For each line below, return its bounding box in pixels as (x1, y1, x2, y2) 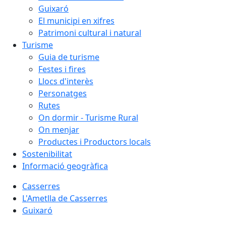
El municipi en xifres (38, 15, 115, 26)
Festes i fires (38, 64, 86, 75)
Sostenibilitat (22, 148, 72, 159)
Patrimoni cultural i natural (38, 27, 141, 38)
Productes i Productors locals (38, 136, 151, 147)
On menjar (38, 124, 79, 135)
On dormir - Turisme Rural (38, 112, 138, 123)
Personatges (38, 88, 87, 99)
